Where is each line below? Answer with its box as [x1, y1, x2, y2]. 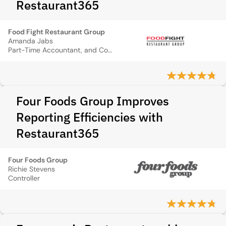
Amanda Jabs [8, 36, 53, 45]
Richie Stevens [8, 164, 55, 174]
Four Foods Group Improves [16, 93, 169, 109]
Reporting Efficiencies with [16, 109, 163, 125]
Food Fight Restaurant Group [8, 27, 105, 36]
